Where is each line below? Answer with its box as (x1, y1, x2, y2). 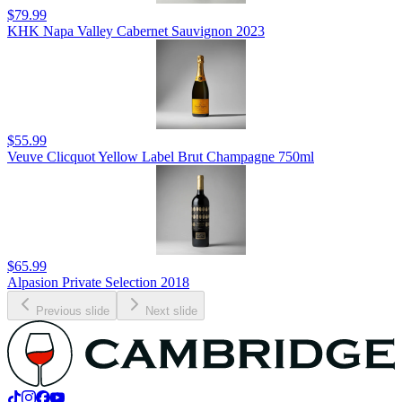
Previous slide (36, 303, 109, 318)
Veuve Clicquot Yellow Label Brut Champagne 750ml (7, 148, 314, 164)
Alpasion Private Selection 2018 (7, 274, 189, 290)
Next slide (145, 303, 197, 318)
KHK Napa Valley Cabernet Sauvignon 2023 (7, 22, 265, 39)
